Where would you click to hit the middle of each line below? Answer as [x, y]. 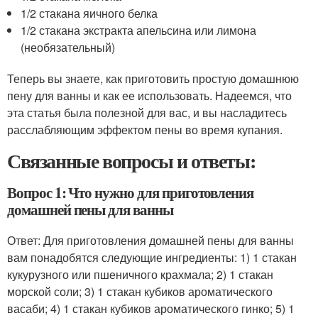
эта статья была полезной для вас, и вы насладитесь [147, 113]
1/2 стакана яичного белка [89, 13]
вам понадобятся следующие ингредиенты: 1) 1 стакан [152, 257]
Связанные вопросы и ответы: [131, 161]
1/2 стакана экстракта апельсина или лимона [139, 30]
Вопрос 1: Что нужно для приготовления [131, 192]
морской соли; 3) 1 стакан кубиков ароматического [140, 291]
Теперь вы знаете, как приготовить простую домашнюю [153, 78]
